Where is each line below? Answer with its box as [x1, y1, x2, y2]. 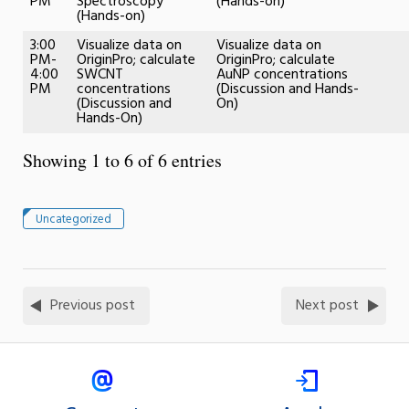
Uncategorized [35, 209, 111, 229]
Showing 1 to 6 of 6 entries [23, 147, 222, 173]
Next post [296, 294, 359, 319]
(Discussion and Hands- [216, 77, 359, 101]
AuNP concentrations [216, 62, 348, 87]
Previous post [50, 294, 135, 319]
